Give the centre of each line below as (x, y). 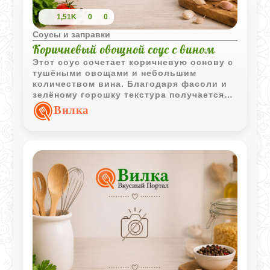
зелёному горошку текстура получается (129, 94)
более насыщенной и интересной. (115, 105)
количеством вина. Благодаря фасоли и (130, 83)
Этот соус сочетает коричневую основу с (133, 62)
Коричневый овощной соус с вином (124, 49)
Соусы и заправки (72, 34)
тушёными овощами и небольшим (115, 73)
